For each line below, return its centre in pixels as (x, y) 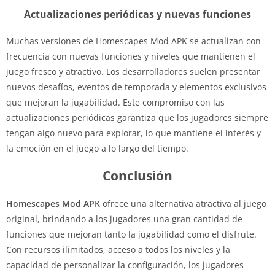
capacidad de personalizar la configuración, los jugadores (125, 265)
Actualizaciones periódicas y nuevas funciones (137, 14)
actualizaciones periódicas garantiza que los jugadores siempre (137, 117)
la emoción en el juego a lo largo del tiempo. (97, 148)
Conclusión (137, 175)
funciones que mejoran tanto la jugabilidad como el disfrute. (131, 234)
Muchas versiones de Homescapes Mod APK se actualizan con (134, 41)
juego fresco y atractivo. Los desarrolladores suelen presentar (133, 71)
